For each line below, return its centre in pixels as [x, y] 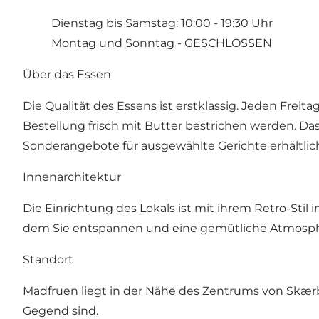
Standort [48, 260]
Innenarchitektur [72, 177]
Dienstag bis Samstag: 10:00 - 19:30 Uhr [162, 23]
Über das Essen [67, 75]
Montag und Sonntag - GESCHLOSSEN [164, 43]
